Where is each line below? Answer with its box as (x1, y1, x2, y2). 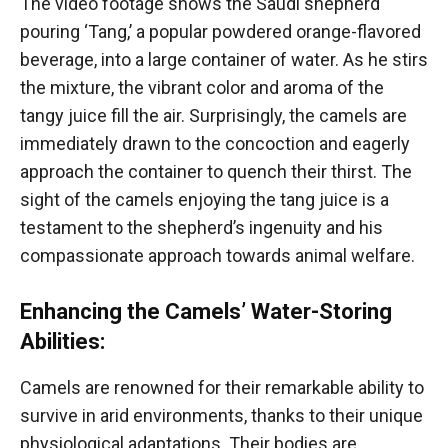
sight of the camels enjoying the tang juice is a (20, 188, 389, 210)
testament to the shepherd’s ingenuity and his (20, 216, 383, 238)
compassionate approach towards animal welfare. (20, 244, 415, 266)
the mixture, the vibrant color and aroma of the (20, 76, 384, 98)
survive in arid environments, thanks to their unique (20, 404, 423, 426)
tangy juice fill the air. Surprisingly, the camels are (20, 104, 407, 126)
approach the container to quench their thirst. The (20, 160, 412, 182)
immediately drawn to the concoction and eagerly (20, 132, 410, 154)
